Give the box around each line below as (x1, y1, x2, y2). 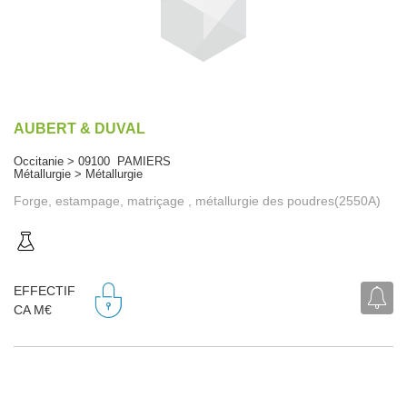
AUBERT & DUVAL (14, 120, 145, 136)
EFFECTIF (14, 283, 75, 299)
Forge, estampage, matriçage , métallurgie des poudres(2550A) (14, 193, 381, 208)
